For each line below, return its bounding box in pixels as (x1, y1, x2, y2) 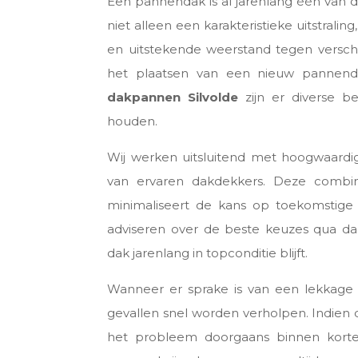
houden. (107, 113, 158, 129)
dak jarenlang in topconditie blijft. (107, 245, 308, 261)
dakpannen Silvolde (107, 89, 239, 105)
